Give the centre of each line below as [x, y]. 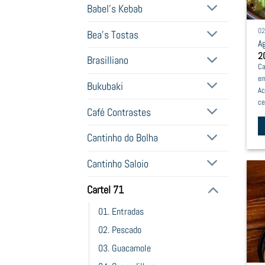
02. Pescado [120, 230]
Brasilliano [108, 61]
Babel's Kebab [115, 9]
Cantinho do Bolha [122, 138]
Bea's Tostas [113, 35]
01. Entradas [121, 211]
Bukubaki [105, 86]
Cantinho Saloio [118, 164]
